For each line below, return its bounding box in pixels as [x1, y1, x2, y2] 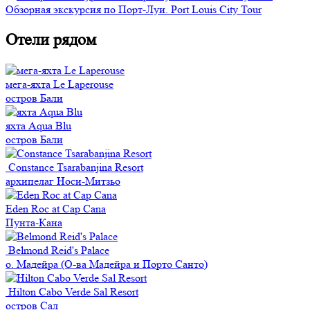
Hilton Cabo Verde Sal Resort [8, 284, 138, 298]
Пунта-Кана [6, 215, 62, 229]
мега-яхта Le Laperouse [6, 77, 113, 91]
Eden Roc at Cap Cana [6, 201, 106, 215]
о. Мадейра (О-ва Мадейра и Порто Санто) [6, 257, 208, 271]
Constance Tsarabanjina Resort [8, 160, 143, 174]
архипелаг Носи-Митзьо [6, 174, 120, 188]
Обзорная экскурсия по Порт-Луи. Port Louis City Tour [6, 2, 262, 16]
